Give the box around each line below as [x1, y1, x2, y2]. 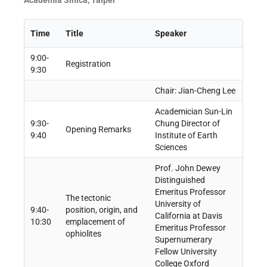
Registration [65, 59, 111, 69]
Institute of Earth [154, 131, 218, 141]
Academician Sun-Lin [154, 107, 232, 117]
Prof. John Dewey [154, 163, 221, 173]
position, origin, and [65, 205, 138, 215]
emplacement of [65, 217, 125, 227]
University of [154, 199, 201, 209]
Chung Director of [154, 119, 220, 129]
